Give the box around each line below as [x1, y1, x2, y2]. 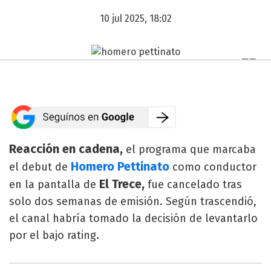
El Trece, [99, 176, 145, 191]
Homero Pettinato [71, 158, 169, 174]
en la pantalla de [9, 177, 99, 191]
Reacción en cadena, [9, 141, 123, 156]
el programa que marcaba [123, 142, 256, 156]
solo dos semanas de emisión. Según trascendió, [9, 194, 256, 208]
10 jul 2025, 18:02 [99, 13, 172, 24]
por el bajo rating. [9, 228, 99, 242]
